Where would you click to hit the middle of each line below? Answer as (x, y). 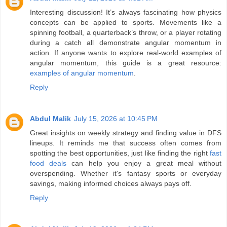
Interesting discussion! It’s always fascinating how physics (126, 12)
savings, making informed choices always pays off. (111, 184)
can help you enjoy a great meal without (144, 163)
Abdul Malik (50, 119)
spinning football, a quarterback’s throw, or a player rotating (126, 33)
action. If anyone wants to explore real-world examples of (126, 53)
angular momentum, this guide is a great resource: (126, 63)
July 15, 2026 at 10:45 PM (116, 119)
